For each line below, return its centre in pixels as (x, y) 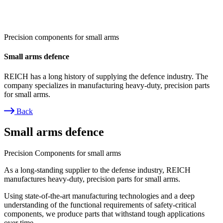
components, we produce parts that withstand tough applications (104, 214)
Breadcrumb (37, 123)
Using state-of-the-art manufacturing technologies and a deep (99, 196)
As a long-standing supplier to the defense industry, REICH (97, 170)
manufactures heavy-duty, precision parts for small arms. (92, 179)
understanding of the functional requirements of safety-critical (100, 205)
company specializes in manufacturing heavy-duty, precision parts (107, 85)
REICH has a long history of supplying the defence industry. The (106, 76)
